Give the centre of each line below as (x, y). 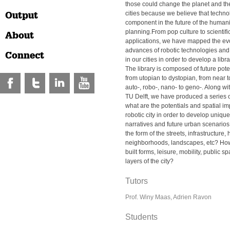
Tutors (137, 181)
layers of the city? (149, 161)
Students (141, 217)
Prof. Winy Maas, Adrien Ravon (168, 197)
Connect (25, 55)
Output (22, 15)
